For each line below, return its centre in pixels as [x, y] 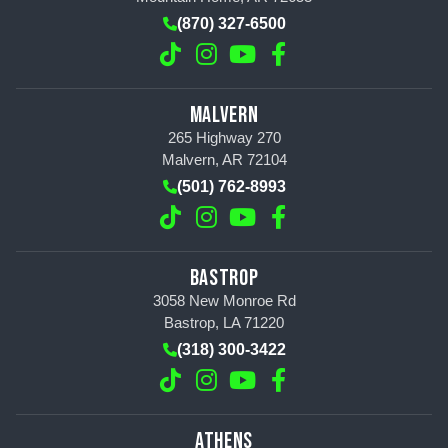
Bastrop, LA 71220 [224, 322]
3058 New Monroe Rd [224, 300]
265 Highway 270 [224, 137]
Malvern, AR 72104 [224, 159]
